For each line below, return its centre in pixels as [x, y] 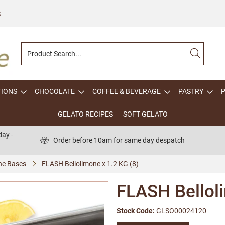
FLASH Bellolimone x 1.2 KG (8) [90, 164]
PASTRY [191, 91]
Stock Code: [136, 211]
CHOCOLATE [55, 91]
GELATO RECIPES [85, 114]
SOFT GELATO [145, 114]
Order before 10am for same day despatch [119, 140]
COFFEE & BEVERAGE [127, 91]
